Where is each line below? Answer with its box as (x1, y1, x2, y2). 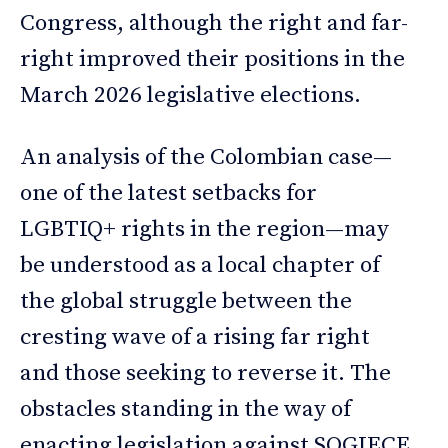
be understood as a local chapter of (20, 250, 380, 280)
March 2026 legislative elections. (20, 80, 361, 110)
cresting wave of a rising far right (20, 322, 370, 352)
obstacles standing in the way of (20, 394, 351, 424)
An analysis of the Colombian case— (20, 142, 392, 172)
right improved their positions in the (20, 44, 405, 74)
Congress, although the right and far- (20, 8, 408, 38)
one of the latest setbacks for (20, 178, 317, 208)
